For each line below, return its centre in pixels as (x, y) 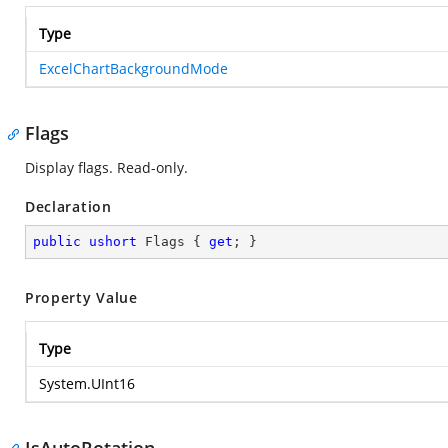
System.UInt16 (87, 383)
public (57, 241)
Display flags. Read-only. (106, 167)
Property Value (81, 297)
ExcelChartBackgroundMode (133, 68)
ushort (113, 241)
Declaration (68, 206)
